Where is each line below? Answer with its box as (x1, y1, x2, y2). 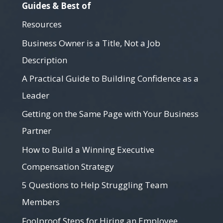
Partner (22, 125, 51, 137)
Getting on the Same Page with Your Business (22, 108, 199, 120)
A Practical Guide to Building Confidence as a (22, 73, 199, 85)
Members (22, 196, 60, 208)
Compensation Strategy (22, 160, 114, 172)
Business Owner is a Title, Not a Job (22, 37, 160, 49)
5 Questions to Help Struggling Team (22, 179, 168, 191)
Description (22, 54, 67, 66)
